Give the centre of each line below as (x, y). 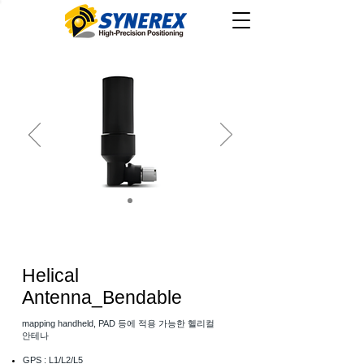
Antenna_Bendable (102, 297)
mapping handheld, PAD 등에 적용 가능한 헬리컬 (118, 323)
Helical (50, 275)
